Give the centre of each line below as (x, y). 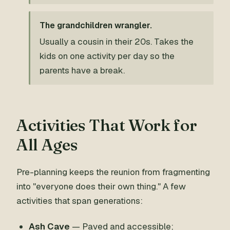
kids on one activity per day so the (107, 56)
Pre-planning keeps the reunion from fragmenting (113, 172)
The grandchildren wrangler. (96, 25)
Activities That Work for (107, 125)
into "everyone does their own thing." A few (101, 186)
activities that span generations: (80, 201)
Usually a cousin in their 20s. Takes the (117, 42)
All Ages (47, 145)
